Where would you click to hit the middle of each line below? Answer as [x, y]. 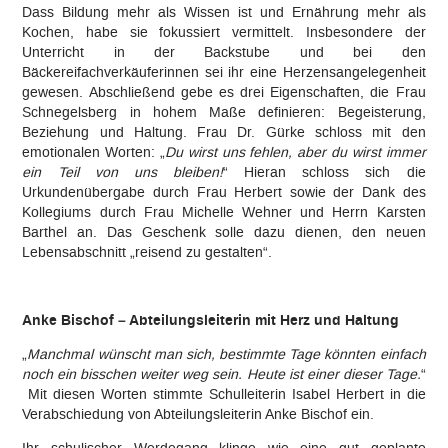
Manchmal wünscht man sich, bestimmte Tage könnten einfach [226, 354]
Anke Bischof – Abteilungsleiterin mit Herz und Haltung [211, 320]
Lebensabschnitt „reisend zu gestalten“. [147, 252]
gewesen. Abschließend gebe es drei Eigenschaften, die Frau [224, 92]
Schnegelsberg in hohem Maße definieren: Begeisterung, [224, 112]
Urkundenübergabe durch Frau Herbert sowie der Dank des [224, 192]
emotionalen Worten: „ [93, 152]
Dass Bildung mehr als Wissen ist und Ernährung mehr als [224, 12]
